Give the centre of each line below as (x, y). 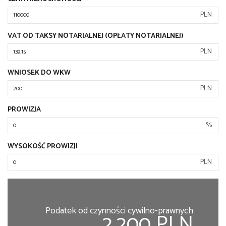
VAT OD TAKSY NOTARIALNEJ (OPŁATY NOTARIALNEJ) (96, 36)
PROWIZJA (24, 110)
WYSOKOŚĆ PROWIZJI (43, 147)
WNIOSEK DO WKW (39, 73)
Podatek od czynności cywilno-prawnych (119, 211)
